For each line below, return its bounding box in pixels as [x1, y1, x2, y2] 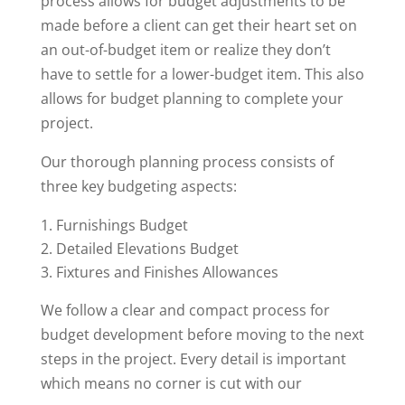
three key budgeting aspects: [40, 176, 237, 197]
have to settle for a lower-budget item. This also [40, 64, 364, 85]
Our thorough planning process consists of [40, 152, 334, 173]
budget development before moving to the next [40, 325, 364, 345]
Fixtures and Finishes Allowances [55, 262, 282, 283]
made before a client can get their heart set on [40, 15, 357, 36]
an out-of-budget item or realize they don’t [40, 40, 331, 61]
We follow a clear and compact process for [40, 300, 330, 321]
